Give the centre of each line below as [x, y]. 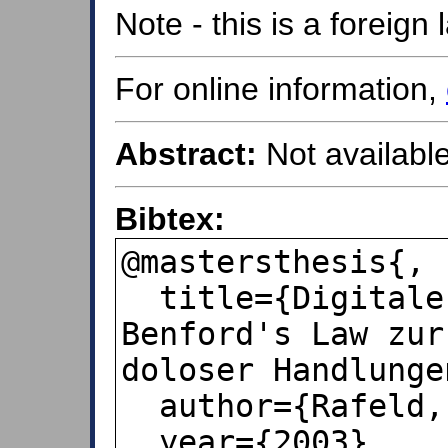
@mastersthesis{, [273, 261]
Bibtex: [170, 218]
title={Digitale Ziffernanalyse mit [140, 297]
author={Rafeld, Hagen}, [140, 405]
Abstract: [186, 153]
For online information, [280, 88]
